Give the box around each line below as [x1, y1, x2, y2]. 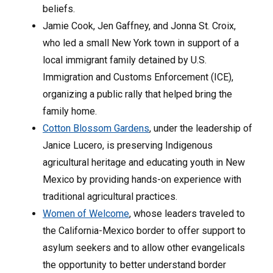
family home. [43, 105, 97, 117]
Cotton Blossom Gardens [43, 122, 149, 134]
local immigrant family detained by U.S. [43, 54, 207, 66]
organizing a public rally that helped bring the [43, 88, 232, 100]
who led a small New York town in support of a [43, 37, 239, 49]
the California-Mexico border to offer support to [43, 224, 246, 236]
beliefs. [43, 2, 75, 15]
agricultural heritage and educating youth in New [43, 156, 245, 168]
